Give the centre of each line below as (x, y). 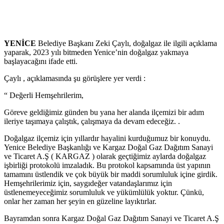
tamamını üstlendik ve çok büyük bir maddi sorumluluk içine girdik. (111, 174)
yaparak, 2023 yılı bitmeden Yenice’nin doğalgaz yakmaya (96, 52)
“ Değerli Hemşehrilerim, (44, 95)
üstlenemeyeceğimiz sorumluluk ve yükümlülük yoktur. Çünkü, (104, 192)
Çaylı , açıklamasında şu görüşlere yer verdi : (75, 78)
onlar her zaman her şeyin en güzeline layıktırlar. (80, 201)
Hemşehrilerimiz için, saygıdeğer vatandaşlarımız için (88, 183)
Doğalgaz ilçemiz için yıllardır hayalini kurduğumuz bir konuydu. (107, 138)
